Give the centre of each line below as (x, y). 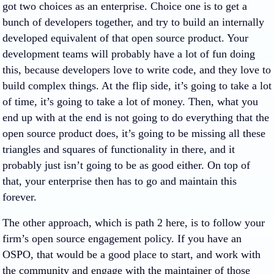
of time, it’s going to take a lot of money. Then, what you (130, 102)
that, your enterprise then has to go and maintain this (120, 181)
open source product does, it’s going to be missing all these (134, 133)
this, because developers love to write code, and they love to (137, 70)
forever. (20, 197)
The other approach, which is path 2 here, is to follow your (134, 223)
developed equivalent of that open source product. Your (125, 38)
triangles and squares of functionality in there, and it (119, 149)
